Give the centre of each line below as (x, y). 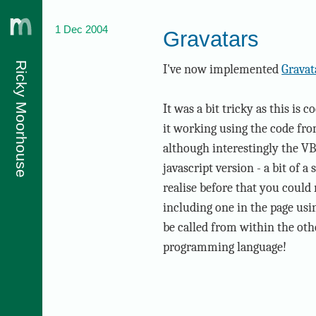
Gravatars (211, 39)
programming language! (225, 247)
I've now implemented (223, 69)
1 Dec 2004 (82, 29)
